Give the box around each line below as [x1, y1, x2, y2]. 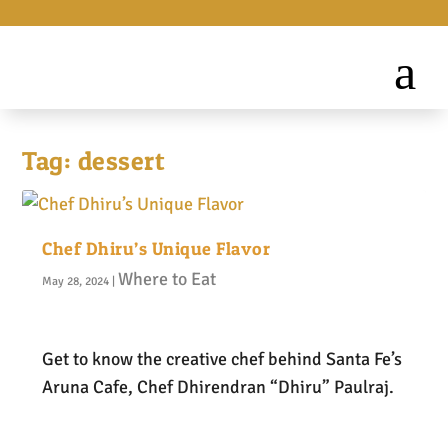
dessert [77, 145, 166, 176]
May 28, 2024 [42, 274, 110, 289]
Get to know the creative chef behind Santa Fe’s [42, 347, 403, 370]
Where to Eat [118, 268, 217, 290]
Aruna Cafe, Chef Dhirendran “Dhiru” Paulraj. [42, 375, 395, 398]
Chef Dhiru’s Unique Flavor [42, 238, 271, 259]
